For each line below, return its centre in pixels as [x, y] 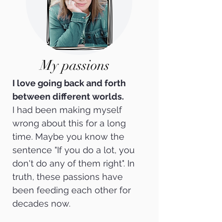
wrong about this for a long [69, 123]
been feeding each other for [72, 190]
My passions [75, 65]
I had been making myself [67, 110]
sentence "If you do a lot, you [74, 150]
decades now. [41, 203]
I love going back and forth [69, 83]
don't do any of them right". [70, 163]
